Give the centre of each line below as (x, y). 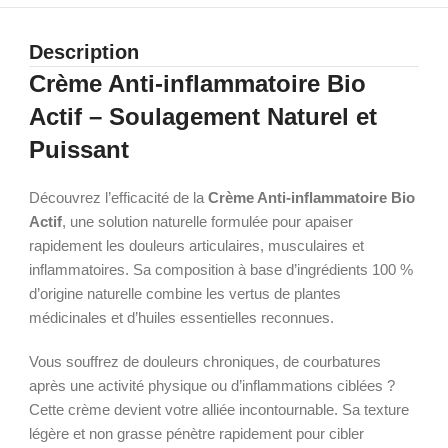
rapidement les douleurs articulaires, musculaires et (197, 245)
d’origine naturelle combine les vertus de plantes (185, 293)
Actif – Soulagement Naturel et (203, 116)
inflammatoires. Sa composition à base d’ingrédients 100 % (221, 269)
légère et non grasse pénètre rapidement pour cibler (197, 433)
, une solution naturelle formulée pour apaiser (208, 221)
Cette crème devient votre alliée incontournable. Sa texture (219, 409)
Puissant (79, 149)
